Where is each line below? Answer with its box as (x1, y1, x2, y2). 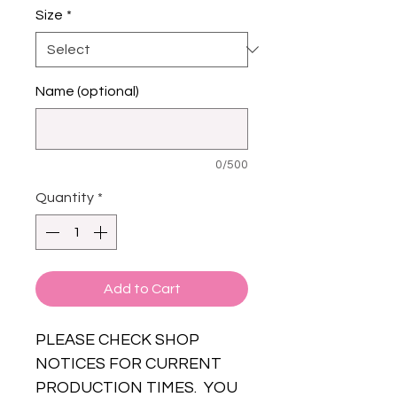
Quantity (35, 191, 94, 206)
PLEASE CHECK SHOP (35, 331, 199, 349)
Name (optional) (35, 84, 139, 99)
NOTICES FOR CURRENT (35, 355, 222, 373)
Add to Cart (103, 282, 181, 297)
